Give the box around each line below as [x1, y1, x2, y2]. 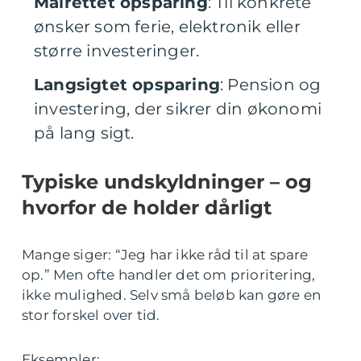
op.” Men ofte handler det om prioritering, [22, 267, 316, 283]
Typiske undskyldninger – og [22, 170, 312, 193]
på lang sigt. [34, 123, 135, 143]
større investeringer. [34, 41, 200, 60]
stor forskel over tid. [22, 307, 160, 323]
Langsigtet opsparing [34, 75, 220, 94]
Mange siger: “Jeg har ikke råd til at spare [22, 247, 309, 263]
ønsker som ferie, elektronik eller [34, 17, 301, 36]
